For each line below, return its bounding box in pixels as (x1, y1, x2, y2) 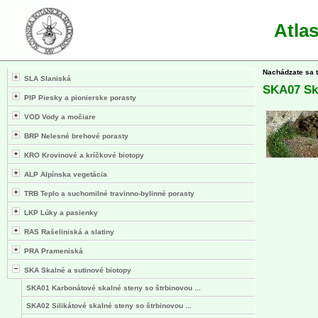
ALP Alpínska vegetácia (20, 170, 107, 178)
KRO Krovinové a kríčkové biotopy (20, 151, 144, 159)
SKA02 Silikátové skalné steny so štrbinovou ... (26, 302, 192, 309)
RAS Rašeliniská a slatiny (20, 228, 114, 236)
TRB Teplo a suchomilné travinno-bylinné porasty (20, 190, 194, 197)
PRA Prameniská (20, 247, 83, 255)
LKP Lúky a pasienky (20, 209, 98, 216)
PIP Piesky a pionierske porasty (20, 94, 136, 102)
